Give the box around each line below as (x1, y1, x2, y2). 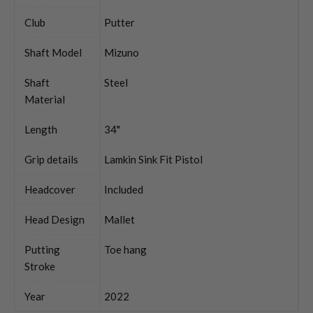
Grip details (24, 152, 78, 166)
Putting (24, 242, 60, 256)
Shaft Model (24, 45, 82, 59)
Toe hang (104, 242, 147, 256)
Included (104, 182, 143, 196)
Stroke (24, 259, 55, 272)
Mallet (104, 212, 135, 226)
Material (24, 92, 65, 105)
